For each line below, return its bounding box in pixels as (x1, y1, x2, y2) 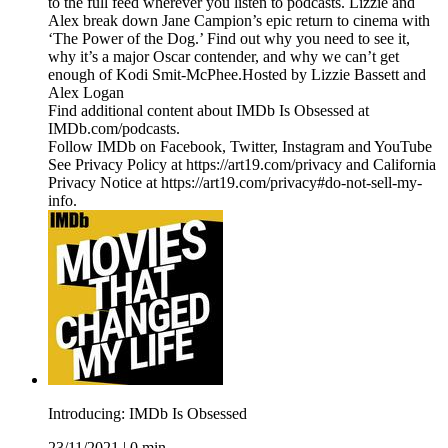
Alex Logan (48, 84, 124, 102)
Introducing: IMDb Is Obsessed (48, 405, 247, 423)
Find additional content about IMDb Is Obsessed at (48, 102, 369, 120)
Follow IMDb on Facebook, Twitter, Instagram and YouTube (48, 138, 432, 156)
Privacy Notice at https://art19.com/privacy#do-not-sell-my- (48, 174, 422, 192)
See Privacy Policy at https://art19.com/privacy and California (48, 156, 436, 174)
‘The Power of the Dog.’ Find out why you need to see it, (48, 30, 410, 48)
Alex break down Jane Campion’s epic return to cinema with (48, 12, 430, 30)
